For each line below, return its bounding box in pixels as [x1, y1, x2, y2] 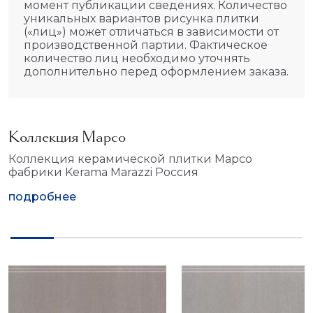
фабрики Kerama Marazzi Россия [8, 165, 198, 179]
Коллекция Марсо [8, 126, 126, 147]
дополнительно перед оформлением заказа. [24, 64, 289, 78]
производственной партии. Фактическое [24, 38, 268, 52]
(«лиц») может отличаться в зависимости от [24, 24, 279, 38]
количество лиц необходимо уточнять [24, 51, 250, 65]
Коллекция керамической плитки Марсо [8, 152, 252, 166]
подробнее [8, 189, 76, 203]
